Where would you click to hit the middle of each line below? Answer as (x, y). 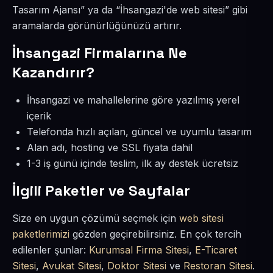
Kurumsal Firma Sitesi (139, 250)
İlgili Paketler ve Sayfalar (101, 190)
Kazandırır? (53, 72)
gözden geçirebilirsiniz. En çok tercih (155, 234)
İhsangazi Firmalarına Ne (100, 53)
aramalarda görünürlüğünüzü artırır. (97, 26)
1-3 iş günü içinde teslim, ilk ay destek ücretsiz (133, 163)
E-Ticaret (216, 250)
